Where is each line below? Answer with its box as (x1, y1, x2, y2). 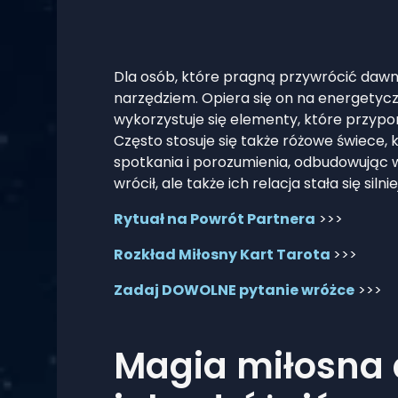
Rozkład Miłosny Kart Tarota (114, 243, 333, 265)
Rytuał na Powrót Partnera (114, 208, 315, 229)
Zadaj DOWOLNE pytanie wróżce (114, 279, 354, 300)
